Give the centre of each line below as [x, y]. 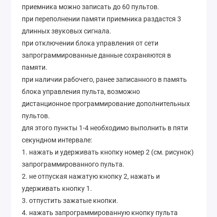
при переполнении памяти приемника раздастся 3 [101, 19]
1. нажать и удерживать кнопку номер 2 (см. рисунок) [108, 152]
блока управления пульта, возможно [81, 92]
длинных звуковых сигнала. [67, 31]
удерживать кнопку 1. [57, 189]
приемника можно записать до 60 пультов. [91, 7]
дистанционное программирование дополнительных [106, 104]
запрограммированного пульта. [73, 164]
